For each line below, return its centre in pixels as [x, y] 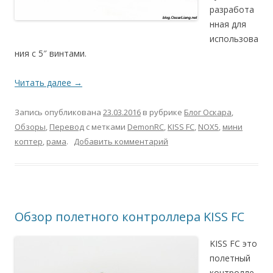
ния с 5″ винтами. [51, 53]
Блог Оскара [208, 112]
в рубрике [162, 112]
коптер [29, 141]
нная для [228, 24]
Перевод [67, 127]
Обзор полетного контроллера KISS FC [129, 217]
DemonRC [146, 127]
